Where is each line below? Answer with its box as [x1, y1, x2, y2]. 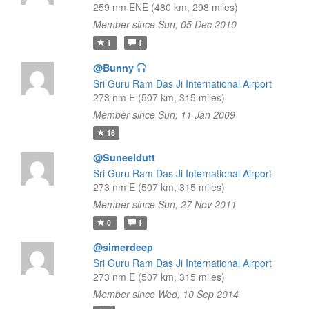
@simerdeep [92, 240, 153, 254]
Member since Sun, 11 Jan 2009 [92, 108, 235, 121]
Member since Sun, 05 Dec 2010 [92, 17, 237, 31]
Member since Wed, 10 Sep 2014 [92, 287, 239, 301]
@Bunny [92, 61, 134, 74]
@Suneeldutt [92, 150, 155, 164]
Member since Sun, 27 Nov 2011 [92, 197, 237, 211]
